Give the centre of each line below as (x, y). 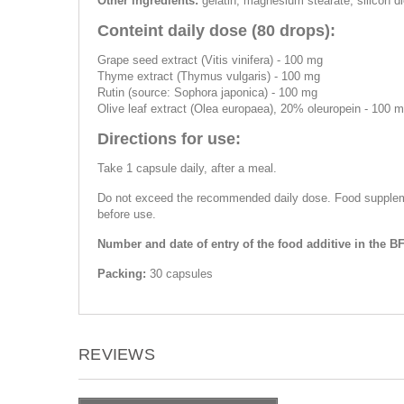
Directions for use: (169, 139)
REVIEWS (117, 354)
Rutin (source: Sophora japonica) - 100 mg (207, 92)
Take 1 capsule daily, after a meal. (187, 168)
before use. (127, 214)
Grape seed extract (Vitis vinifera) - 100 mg (210, 60)
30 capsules (179, 274)
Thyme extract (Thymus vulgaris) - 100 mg (209, 76)
